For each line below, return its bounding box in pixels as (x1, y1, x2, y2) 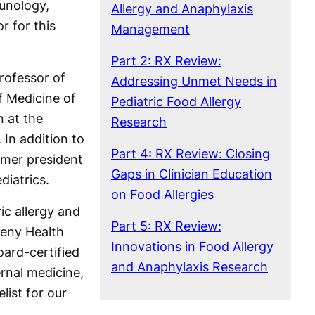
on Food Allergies (111, 186, 214, 202)
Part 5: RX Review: (111, 218, 221, 233)
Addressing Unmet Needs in (111, 73, 277, 89)
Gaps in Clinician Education (111, 166, 272, 181)
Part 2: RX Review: (111, 53, 221, 68)
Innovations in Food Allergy (111, 238, 274, 254)
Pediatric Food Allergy (111, 94, 241, 109)
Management (111, 21, 190, 37)
